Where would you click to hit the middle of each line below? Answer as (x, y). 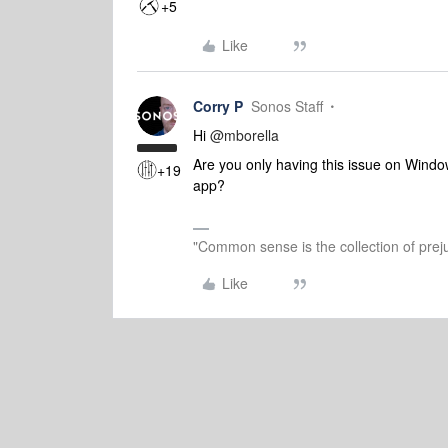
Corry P (218, 106)
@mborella (244, 135)
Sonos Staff (287, 106)
